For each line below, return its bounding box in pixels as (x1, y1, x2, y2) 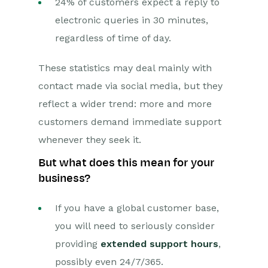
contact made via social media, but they (38, 80, 223, 92)
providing (55, 237, 100, 249)
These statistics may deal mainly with (38, 62, 212, 74)
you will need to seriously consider (55, 220, 215, 232)
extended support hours (100, 237, 218, 249)
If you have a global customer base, (55, 202, 219, 214)
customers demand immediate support (38, 115, 221, 127)
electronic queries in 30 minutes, (55, 14, 208, 26)
